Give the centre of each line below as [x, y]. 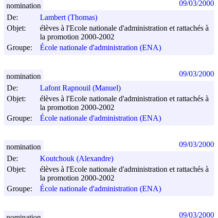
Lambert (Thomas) [69, 18]
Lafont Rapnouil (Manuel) [80, 88]
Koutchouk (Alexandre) [77, 159]
